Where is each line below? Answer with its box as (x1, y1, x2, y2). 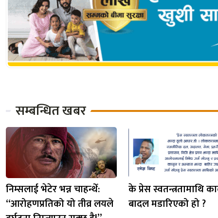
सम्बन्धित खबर (16, 100, 86, 122)
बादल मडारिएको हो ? (128, 196, 206, 213)
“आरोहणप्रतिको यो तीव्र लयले (6, 196, 113, 213)
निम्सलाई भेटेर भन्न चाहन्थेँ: (6, 181, 100, 198)
